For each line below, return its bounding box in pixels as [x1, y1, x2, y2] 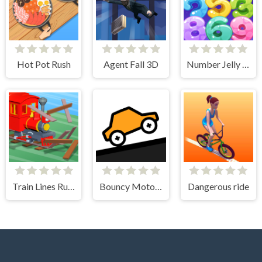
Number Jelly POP [242, 58, 250, 70]
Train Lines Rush [67, 181, 75, 192]
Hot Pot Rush [16, 58, 71, 70]
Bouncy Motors [155, 181, 163, 192]
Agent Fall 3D [103, 58, 158, 70]
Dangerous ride [187, 181, 249, 192]
